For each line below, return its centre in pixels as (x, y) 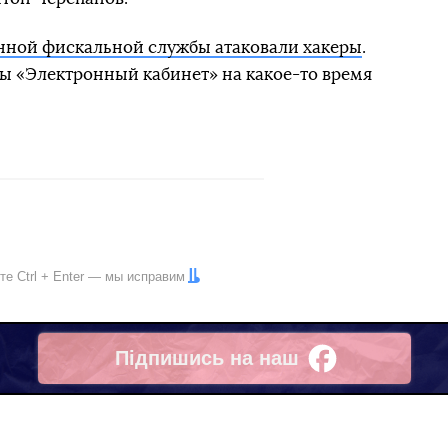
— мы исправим (134, 276)
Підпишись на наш (206, 358)
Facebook (160, 370)
